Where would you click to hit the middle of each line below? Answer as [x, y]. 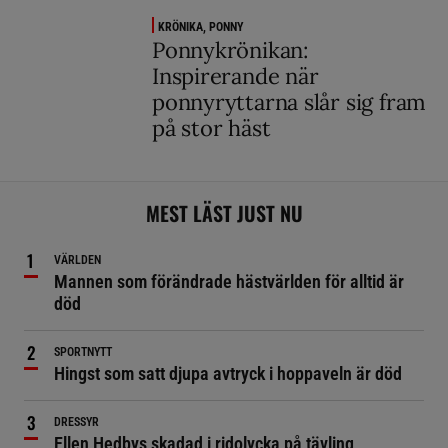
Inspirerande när [235, 76]
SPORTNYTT [83, 352]
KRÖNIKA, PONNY [201, 27]
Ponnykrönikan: [230, 50]
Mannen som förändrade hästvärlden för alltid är [229, 281]
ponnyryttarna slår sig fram [289, 102]
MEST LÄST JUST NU [224, 213]
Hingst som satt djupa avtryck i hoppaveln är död [228, 373]
